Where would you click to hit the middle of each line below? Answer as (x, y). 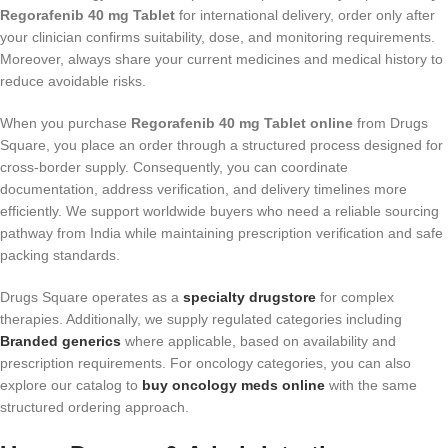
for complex (355, 296)
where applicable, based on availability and (258, 340)
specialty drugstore (249, 296)
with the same (371, 384)
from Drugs (390, 122)
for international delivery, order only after (305, 14)
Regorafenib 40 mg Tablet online (242, 122)
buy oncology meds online (233, 384)
